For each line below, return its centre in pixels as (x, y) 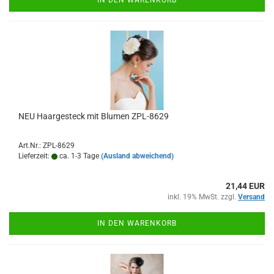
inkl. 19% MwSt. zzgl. (203, 197)
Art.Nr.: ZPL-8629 (46, 146)
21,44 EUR (245, 186)
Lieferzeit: (35, 156)
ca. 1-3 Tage (78, 156)
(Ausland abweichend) (137, 156)
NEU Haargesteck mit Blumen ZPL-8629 (94, 116)
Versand (251, 197)
